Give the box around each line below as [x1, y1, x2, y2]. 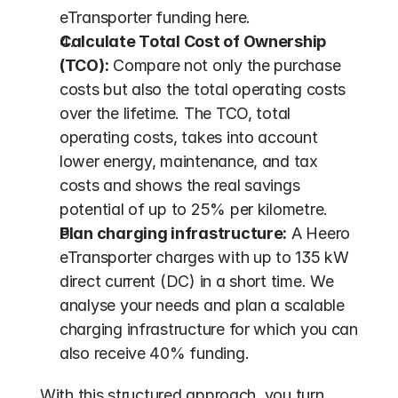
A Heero [287, 224, 351, 243]
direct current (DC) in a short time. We [60, 272, 334, 291]
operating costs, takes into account [60, 128, 318, 147]
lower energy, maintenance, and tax [60, 152, 318, 171]
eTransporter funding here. [60, 8, 251, 27]
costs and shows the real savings [60, 176, 300, 195]
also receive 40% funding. [60, 344, 250, 362]
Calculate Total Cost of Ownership [60, 32, 327, 51]
